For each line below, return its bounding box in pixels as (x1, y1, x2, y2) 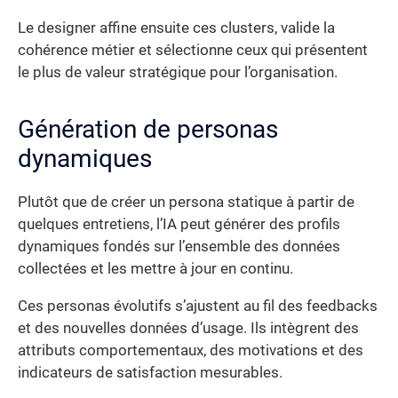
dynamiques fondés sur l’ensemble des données (18, 238, 340, 256)
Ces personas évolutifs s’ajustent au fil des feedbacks (18, 297, 378, 314)
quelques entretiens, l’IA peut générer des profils (18, 216, 340, 234)
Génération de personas (18, 115, 278, 145)
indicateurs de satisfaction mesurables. (18, 363, 283, 381)
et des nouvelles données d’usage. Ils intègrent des (18, 319, 359, 337)
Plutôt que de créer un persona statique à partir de (18, 194, 354, 211)
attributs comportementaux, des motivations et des (18, 341, 363, 359)
